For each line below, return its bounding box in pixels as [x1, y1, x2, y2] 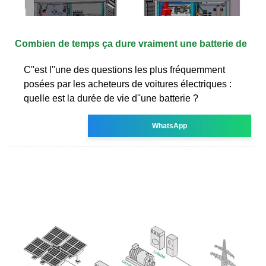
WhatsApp [152, 121, 188, 130]
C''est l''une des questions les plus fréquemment [24, 64, 225, 75]
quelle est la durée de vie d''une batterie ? [24, 93, 198, 103]
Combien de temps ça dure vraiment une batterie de [15, 38, 247, 49]
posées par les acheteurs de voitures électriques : [24, 78, 232, 89]
